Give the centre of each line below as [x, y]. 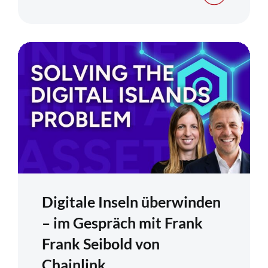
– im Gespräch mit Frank [122, 223]
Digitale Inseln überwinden [131, 202]
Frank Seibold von [101, 244]
